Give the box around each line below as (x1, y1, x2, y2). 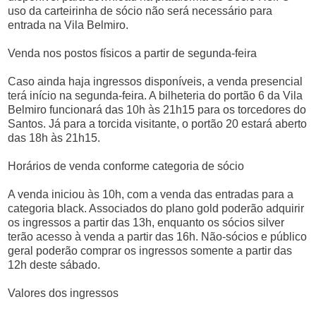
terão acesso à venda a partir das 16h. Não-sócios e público (8, 231, 308, 243)
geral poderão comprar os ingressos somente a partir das (8, 245, 293, 257)
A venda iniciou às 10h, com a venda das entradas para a (8, 188, 294, 200)
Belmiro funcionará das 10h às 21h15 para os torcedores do (8, 104, 307, 116)
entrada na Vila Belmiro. (8, 19, 129, 31)
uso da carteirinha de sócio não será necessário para (8, 5, 273, 17)
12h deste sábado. (8, 259, 101, 271)
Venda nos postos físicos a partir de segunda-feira (8, 47, 257, 59)
